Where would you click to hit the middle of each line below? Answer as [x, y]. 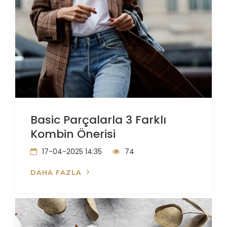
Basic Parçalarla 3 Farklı [98, 120]
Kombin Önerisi [73, 134]
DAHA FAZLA [56, 172]
